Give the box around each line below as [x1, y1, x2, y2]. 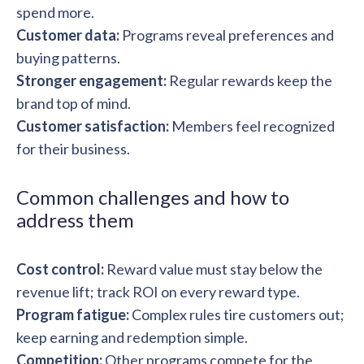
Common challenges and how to [16, 185, 289, 209]
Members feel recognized [169, 117, 335, 135]
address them [16, 208, 134, 232]
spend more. [16, 3, 94, 21]
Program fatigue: [16, 305, 129, 323]
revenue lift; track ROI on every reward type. [16, 283, 300, 301]
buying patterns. [16, 49, 120, 67]
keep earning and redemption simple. [16, 328, 248, 346]
